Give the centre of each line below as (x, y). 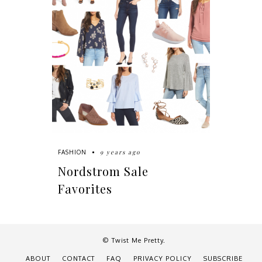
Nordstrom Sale (103, 171)
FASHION (72, 152)
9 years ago (120, 152)
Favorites (85, 189)
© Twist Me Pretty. (134, 241)
